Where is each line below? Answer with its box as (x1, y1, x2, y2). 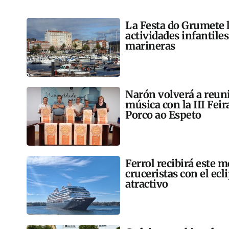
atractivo (125, 177, 168, 191)
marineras (125, 39, 175, 53)
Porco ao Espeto (125, 108, 201, 122)
